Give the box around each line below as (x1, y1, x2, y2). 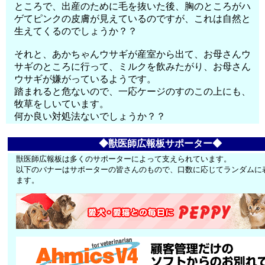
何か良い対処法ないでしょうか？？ (14, 111, 166, 121)
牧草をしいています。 (14, 99, 109, 109)
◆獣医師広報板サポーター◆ (99, 138, 222, 148)
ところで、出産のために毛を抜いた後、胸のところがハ (14, 1, 251, 11)
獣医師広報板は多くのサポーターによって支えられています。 (16, 154, 232, 163)
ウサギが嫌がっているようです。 (14, 74, 157, 84)
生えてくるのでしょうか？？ (14, 26, 138, 36)
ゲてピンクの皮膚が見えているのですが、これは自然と (14, 14, 251, 24)
